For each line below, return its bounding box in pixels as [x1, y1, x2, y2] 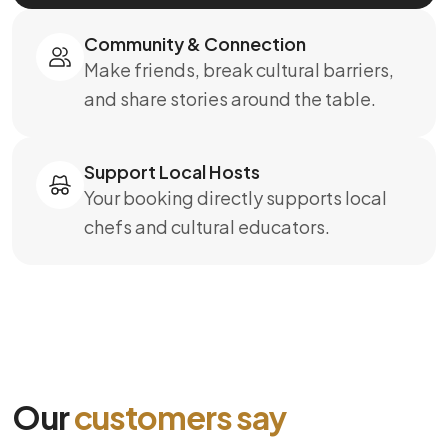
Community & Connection [84, 32, 306, 56]
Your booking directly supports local [84, 186, 387, 210]
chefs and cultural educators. [84, 215, 330, 239]
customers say [73, 397, 286, 438]
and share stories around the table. [84, 87, 376, 111]
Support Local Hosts [84, 160, 260, 184]
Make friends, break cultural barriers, [84, 58, 394, 82]
